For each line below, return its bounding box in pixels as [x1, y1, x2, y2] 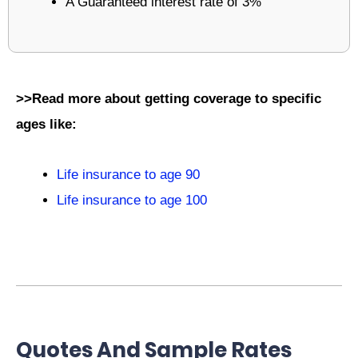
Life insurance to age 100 [57, 193, 207, 209]
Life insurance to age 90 [57, 167, 200, 183]
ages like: [16, 117, 77, 133]
